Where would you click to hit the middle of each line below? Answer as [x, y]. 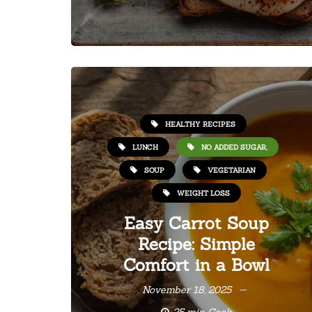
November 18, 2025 [186, 290]
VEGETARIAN [232, 170]
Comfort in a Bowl [196, 265]
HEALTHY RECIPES [200, 124]
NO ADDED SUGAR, [234, 147]
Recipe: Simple [196, 244]
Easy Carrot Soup [196, 223]
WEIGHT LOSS [203, 193]
